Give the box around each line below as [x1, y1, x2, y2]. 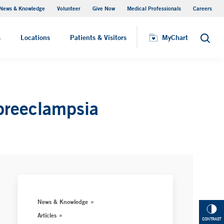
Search [199, 36, 222, 45]
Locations [20, 33, 50, 42]
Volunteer [57, 4, 80, 12]
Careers [193, 4, 212, 12]
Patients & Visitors [70, 33, 126, 42]
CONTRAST [202, 216, 221, 222]
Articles [37, 211, 57, 219]
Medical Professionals [127, 4, 181, 12]
